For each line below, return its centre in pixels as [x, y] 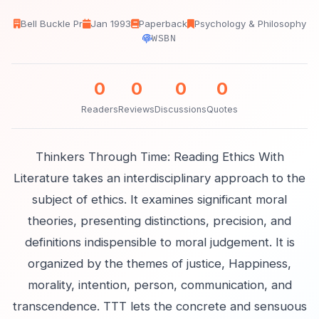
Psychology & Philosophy [250, 23]
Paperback [163, 23]
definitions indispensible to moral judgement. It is [159, 242]
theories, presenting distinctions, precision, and [159, 221]
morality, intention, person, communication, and [159, 285]
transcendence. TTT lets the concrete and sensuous [159, 306]
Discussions [181, 109]
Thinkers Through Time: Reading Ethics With [159, 157]
